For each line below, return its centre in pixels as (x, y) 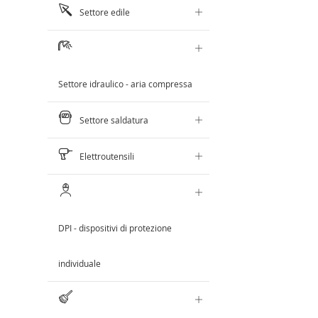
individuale (80, 264)
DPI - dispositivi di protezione (115, 228)
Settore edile (105, 12)
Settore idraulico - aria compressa (126, 84)
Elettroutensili (107, 157)
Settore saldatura (114, 120)
